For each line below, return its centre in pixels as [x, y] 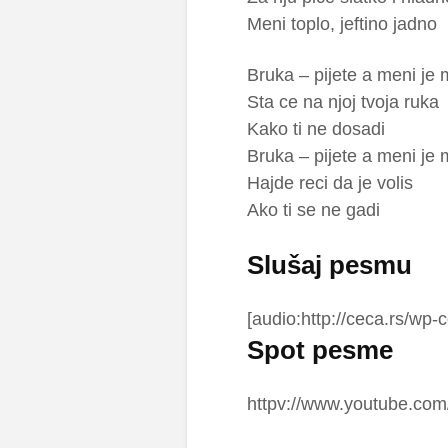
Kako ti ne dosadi [316, 129]
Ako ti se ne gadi [313, 210]
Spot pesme [320, 350]
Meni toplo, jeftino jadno [342, 24]
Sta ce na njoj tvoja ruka [343, 102]
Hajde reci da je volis [330, 183]
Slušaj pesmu [329, 265]
